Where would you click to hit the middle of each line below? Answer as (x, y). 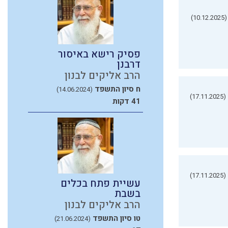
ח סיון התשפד (118, 89)
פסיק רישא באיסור (99, 54)
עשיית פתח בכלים (101, 183)
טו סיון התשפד (117, 218)
